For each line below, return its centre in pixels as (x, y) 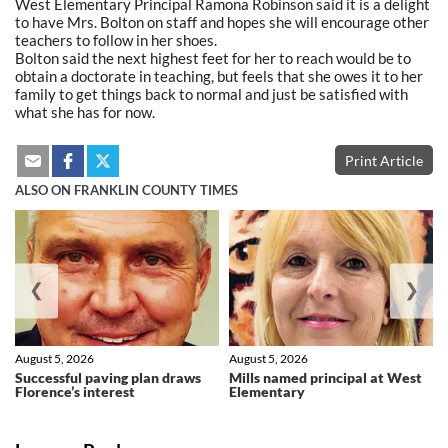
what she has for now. (85, 111)
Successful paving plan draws (108, 378)
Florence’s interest (75, 392)
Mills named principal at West (325, 378)
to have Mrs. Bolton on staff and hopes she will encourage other (222, 21)
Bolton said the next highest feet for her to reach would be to (213, 57)
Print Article (384, 160)
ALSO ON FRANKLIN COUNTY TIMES (126, 190)
